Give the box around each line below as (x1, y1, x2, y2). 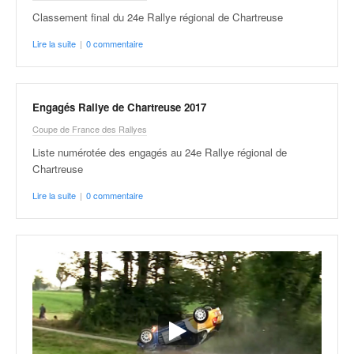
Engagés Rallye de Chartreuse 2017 (32, 100, 206, 115)
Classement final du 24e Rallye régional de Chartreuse (32, 9, 283, 24)
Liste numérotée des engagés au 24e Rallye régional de (32, 145, 287, 160)
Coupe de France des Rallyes (32, 122, 147, 135)
